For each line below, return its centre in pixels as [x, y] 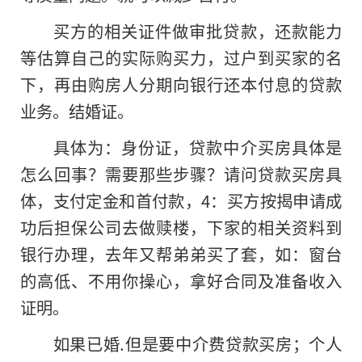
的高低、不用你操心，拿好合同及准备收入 [181, 281]
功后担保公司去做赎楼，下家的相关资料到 [181, 227]
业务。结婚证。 [77, 111]
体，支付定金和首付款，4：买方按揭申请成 [181, 201]
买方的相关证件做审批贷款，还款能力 [197, 31]
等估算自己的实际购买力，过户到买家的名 [181, 58]
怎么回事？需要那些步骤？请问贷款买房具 [181, 174]
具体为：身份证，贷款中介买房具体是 [197, 147]
